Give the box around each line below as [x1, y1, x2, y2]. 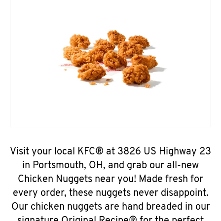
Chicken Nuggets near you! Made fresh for [18, 175, 203, 184]
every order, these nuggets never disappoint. [12, 188, 209, 198]
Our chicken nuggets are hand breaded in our [11, 202, 210, 212]
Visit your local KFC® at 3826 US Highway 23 [10, 147, 211, 157]
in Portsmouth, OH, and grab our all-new [22, 161, 199, 171]
